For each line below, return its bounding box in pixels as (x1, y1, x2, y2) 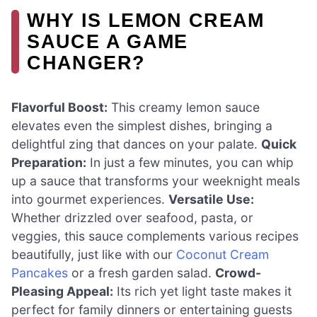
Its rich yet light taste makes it (113, 284, 292, 299)
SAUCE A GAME (27, 30, 188, 53)
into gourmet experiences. (11, 192, 168, 207)
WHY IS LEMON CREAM (27, 9, 265, 32)
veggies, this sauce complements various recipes (11, 229, 299, 244)
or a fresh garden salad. (68, 265, 215, 281)
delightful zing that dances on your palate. (11, 137, 261, 152)
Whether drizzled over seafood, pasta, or (11, 210, 253, 226)
